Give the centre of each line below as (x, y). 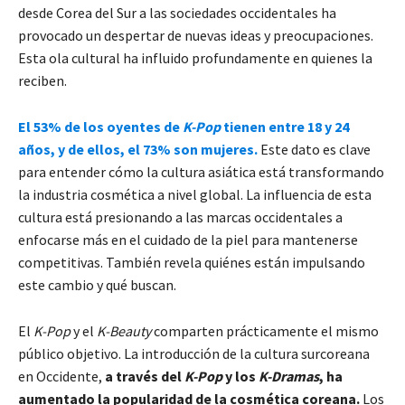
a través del (145, 376)
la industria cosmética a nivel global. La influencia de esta (195, 194)
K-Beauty (124, 330)
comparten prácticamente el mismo (265, 330)
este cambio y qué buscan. (97, 284)
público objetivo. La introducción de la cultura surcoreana (194, 353)
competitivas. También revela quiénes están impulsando (192, 262)
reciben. (42, 80)
